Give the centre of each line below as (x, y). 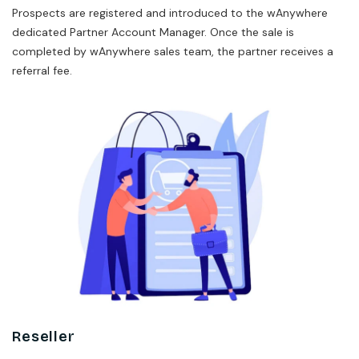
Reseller (44, 337)
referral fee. (42, 71)
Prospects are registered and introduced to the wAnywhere (170, 13)
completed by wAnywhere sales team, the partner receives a (173, 52)
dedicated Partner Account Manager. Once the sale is (153, 32)
